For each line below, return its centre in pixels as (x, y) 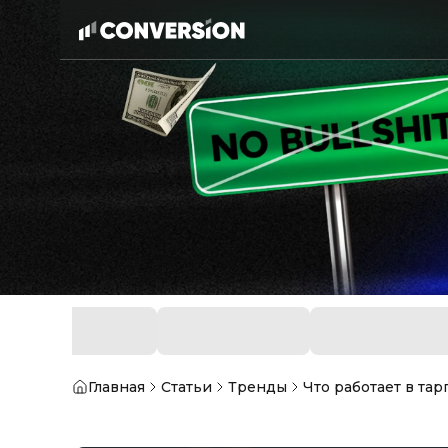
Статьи (186, 387)
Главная (116, 387)
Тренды (257, 387)
